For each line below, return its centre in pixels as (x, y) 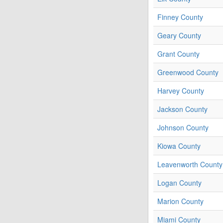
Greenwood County (188, 72)
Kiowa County (179, 146)
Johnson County (183, 128)
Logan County (179, 183)
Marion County (180, 201)
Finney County (180, 17)
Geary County (179, 36)
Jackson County (182, 109)
